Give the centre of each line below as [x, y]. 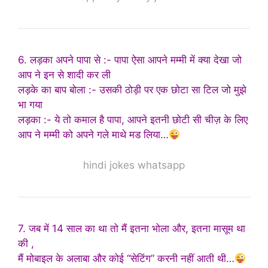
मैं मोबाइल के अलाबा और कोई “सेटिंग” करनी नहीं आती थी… [126, 258]
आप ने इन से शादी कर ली [64, 75]
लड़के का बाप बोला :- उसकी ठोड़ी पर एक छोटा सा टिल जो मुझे [132, 90]
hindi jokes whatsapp [134, 165]
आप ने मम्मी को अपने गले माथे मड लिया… [93, 135]
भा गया [30, 105]
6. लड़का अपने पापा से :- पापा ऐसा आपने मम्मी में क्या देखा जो [130, 60]
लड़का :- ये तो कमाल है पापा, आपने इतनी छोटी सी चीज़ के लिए [133, 120]
